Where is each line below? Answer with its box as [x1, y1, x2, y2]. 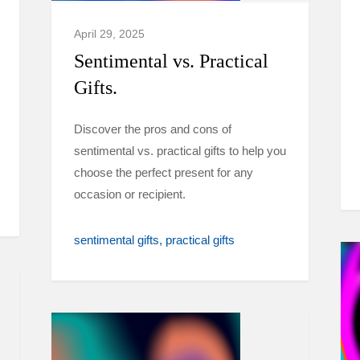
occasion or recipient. [74, 187, 186, 201]
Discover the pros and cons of [74, 122, 231, 136]
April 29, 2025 [74, 27, 145, 40]
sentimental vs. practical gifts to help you [74, 144, 286, 157]
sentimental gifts [74, 233, 159, 247]
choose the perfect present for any [74, 166, 253, 179]
